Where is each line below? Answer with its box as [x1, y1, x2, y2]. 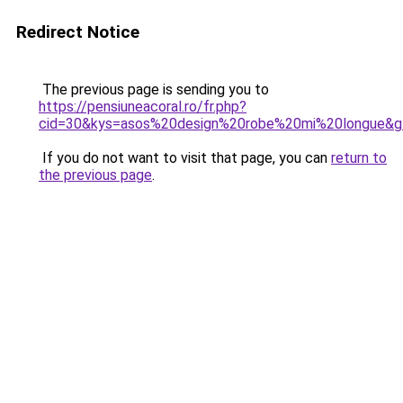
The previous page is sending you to [39, 81, 269, 98]
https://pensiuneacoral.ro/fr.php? [39, 98, 246, 115]
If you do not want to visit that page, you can [39, 149, 331, 166]
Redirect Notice [16, 22, 139, 42]
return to [331, 149, 387, 166]
